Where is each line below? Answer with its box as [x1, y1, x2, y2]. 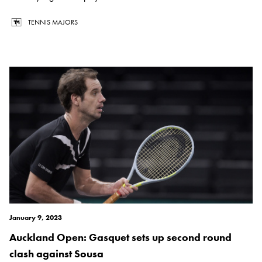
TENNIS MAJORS [28, 18, 78, 27]
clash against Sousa [9, 247, 104, 261]
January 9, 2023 [9, 213, 62, 223]
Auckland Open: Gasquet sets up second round [9, 230, 232, 244]
